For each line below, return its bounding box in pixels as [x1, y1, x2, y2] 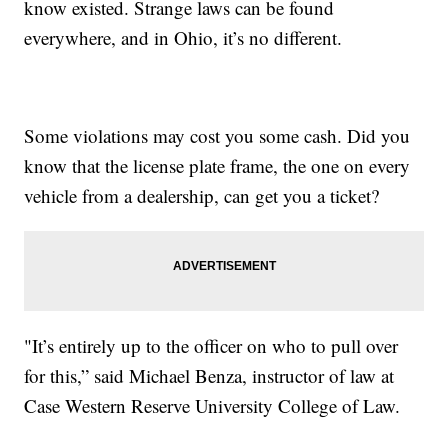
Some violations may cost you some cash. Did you [24, 123, 411, 149]
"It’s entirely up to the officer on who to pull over [24, 333, 399, 359]
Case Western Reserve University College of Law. [24, 393, 401, 419]
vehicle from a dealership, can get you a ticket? [24, 183, 380, 209]
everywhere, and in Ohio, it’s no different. [24, 25, 343, 51]
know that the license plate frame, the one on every [24, 153, 411, 179]
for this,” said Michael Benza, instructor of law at [24, 363, 395, 389]
